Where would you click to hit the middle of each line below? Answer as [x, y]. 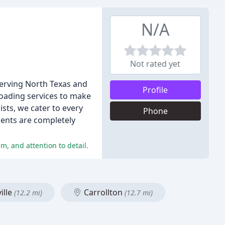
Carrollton [103, 192]
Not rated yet [155, 64]
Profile [155, 90]
